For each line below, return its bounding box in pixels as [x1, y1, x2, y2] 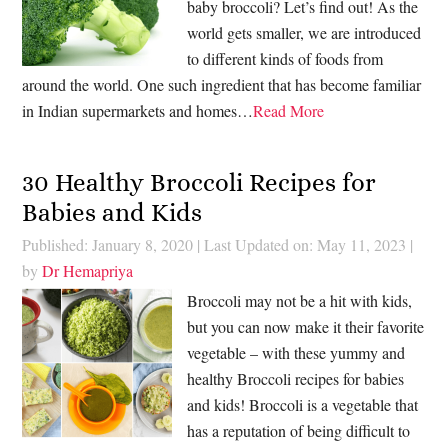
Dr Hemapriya [42, 259, 134, 281]
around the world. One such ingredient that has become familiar [22, 74, 422, 96]
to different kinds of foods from [187, 48, 384, 70]
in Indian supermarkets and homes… [22, 100, 254, 122]
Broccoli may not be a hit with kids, [187, 289, 413, 311]
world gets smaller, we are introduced [187, 22, 422, 44]
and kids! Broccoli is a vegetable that [187, 393, 419, 415]
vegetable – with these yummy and [187, 341, 406, 363]
